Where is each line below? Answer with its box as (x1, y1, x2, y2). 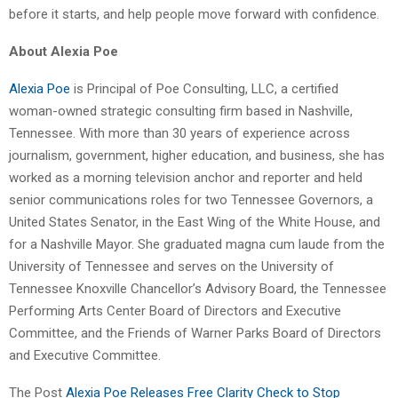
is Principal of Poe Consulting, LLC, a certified (70, 81, 338, 98)
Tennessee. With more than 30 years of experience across (9, 125, 350, 142)
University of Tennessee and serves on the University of (9, 259, 334, 275)
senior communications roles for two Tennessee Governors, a (9, 192, 373, 209)
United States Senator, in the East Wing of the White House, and (9, 214, 380, 231)
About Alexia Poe (9, 44, 118, 60)
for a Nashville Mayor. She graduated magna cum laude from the (9, 236, 385, 253)
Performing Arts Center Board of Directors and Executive (9, 303, 341, 320)
